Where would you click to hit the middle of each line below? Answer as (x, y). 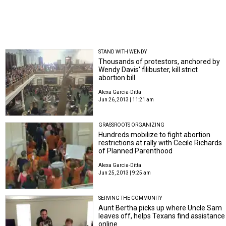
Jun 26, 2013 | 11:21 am (126, 99)
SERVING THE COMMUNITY (130, 198)
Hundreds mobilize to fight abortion (155, 134)
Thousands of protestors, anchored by (159, 61)
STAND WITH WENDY (123, 51)
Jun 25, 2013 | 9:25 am (125, 173)
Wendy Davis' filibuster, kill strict (148, 69)
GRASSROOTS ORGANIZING (132, 125)
